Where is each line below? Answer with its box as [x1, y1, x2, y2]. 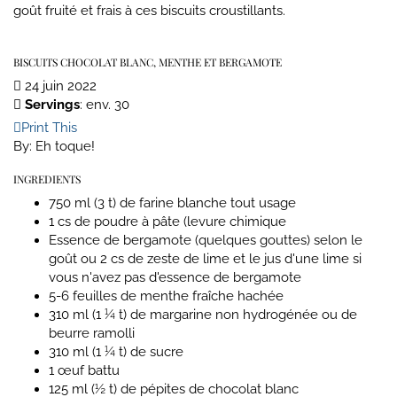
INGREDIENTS [13, 171, 81, 186]
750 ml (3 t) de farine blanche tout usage [49, 194, 296, 211]
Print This [21, 119, 77, 136]
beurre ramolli [49, 324, 135, 341]
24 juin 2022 [25, 77, 97, 94]
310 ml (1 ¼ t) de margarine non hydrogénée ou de [49, 306, 357, 323]
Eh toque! [35, 137, 95, 154]
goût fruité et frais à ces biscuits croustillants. [13, 2, 285, 19]
